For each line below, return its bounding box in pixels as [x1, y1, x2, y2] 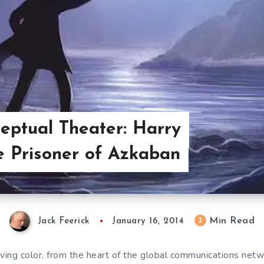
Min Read [206, 216, 255, 226]
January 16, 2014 [112, 217, 184, 226]
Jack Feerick [37, 217, 90, 226]
